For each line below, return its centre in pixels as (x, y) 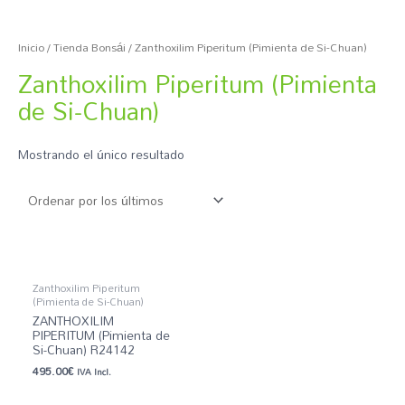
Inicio (31, 48)
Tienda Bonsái (89, 48)
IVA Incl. (94, 371)
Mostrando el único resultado (101, 154)
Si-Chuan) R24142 (84, 349)
